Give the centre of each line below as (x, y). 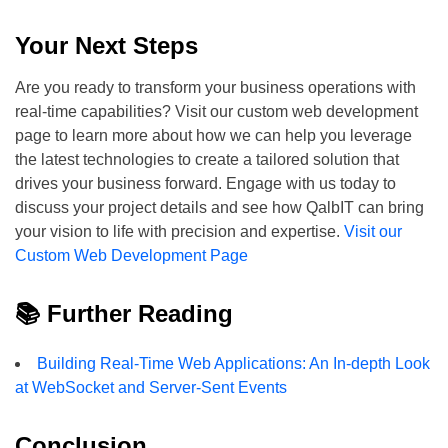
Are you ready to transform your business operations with (215, 87)
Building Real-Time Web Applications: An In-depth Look (233, 363)
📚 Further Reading (124, 313)
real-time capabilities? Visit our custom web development (216, 111)
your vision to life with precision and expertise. (179, 231)
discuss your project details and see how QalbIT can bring (219, 207)
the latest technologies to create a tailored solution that (207, 159)
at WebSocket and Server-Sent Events (151, 387)
